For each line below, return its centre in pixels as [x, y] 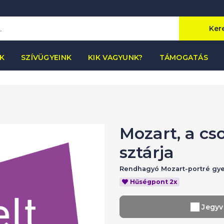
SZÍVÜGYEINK [46, 57]
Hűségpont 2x [153, 182]
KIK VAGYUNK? [115, 57]
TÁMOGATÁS [184, 57]
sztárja [147, 152]
